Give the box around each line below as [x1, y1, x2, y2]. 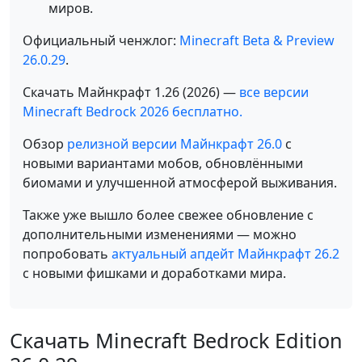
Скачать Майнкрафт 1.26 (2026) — [23, 83, 239, 101]
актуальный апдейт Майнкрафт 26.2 [112, 245, 339, 263]
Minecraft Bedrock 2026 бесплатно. [23, 103, 242, 120]
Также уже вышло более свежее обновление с [23, 206, 314, 224]
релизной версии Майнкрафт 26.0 [67, 135, 282, 153]
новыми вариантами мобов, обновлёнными [23, 154, 303, 172]
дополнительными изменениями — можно [23, 225, 297, 243]
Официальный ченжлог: [23, 32, 179, 49]
